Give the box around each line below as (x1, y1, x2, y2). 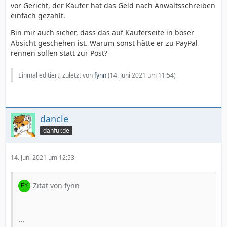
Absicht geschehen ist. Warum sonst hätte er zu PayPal (11, 38, 198, 48)
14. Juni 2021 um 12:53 (11, 153, 74, 162)
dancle (40, 112, 68, 125)
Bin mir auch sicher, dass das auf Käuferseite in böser (11, 28, 194, 37)
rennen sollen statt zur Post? (11, 48, 107, 58)
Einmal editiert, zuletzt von (18, 71, 94, 80)
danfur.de (43, 126, 69, 135)
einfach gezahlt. (11, 11, 65, 20)
